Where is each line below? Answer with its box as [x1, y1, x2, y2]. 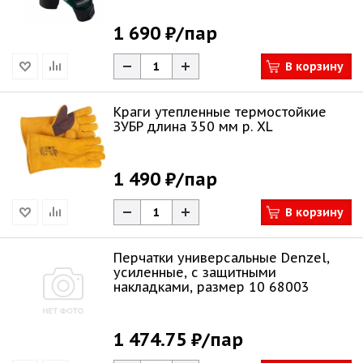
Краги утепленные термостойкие [113, 104, 327, 120]
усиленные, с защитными [113, 264, 276, 280]
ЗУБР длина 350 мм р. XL [113, 118, 273, 135]
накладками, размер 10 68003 [113, 279, 310, 295]
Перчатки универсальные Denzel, [113, 250, 330, 266]
